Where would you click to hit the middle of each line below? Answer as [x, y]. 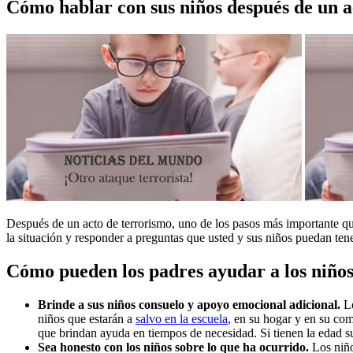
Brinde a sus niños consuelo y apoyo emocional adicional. [189, 304]
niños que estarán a [87, 318]
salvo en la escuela [182, 318]
